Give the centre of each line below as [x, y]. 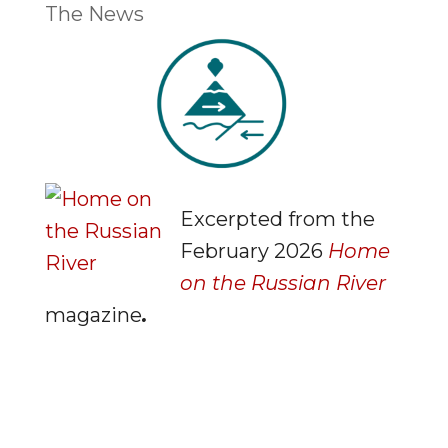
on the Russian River [282, 283]
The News [94, 14]
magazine [93, 315]
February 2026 [253, 251]
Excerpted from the [277, 219]
